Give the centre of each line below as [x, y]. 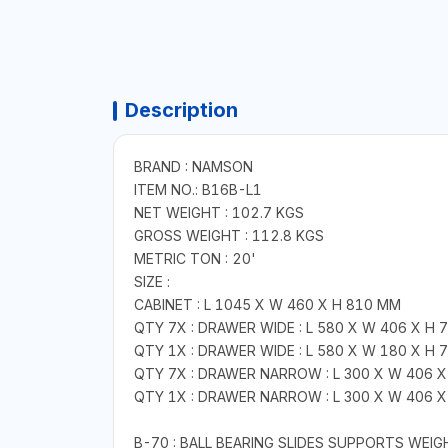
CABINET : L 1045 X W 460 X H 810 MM [267, 305]
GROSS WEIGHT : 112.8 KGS [228, 236]
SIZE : [151, 282]
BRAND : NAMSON [193, 167]
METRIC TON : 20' [194, 259]
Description [181, 110]
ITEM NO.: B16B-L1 [197, 190]
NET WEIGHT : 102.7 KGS [218, 213]
